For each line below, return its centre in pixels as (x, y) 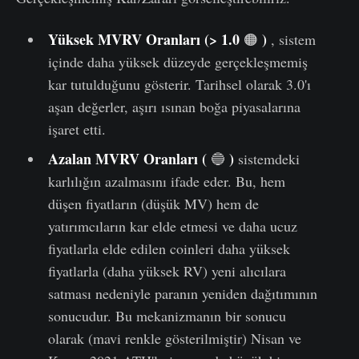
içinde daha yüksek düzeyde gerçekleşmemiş (177, 61)
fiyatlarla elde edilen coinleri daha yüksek (169, 248)
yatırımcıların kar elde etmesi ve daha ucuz (172, 226)
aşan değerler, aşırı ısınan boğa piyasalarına (174, 106)
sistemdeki (266, 158)
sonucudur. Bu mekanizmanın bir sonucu (167, 315)
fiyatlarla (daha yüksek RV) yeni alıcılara (167, 270)
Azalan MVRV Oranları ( (127, 158)
